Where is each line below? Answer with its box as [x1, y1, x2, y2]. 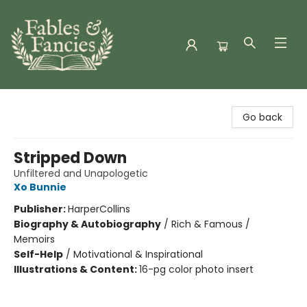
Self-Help [14, 247, 63, 261]
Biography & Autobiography [14, 217, 161, 231]
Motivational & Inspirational [73, 247, 203, 261]
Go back [243, 110, 282, 124]
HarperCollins [68, 202, 130, 216]
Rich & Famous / [171, 217, 250, 231]
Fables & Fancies [10, 95, 90, 109]
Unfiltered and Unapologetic [14, 167, 148, 180]
